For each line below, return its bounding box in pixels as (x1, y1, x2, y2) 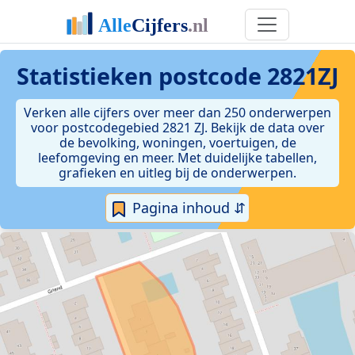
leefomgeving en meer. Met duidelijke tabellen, (38, 149, 317, 166)
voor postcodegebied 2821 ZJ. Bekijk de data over (30, 119, 325, 136)
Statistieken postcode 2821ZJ (16, 60, 339, 91)
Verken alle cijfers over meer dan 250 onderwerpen (24, 104, 331, 121)
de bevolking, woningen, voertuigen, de (59, 134, 296, 151)
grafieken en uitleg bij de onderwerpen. (59, 164, 296, 181)
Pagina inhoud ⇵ (128, 198, 246, 217)
